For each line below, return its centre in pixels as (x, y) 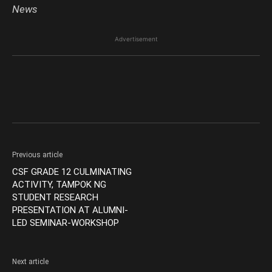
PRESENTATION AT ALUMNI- (70, 210)
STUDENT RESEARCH (55, 198)
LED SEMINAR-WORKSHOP (66, 223)
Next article (30, 262)
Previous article (37, 155)
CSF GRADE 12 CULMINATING (72, 172)
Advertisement (136, 39)
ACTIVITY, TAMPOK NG (59, 185)
